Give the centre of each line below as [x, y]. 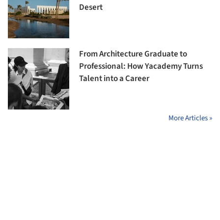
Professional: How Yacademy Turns [141, 66]
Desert [91, 7]
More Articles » [190, 118]
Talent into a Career [114, 78]
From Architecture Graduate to [133, 54]
